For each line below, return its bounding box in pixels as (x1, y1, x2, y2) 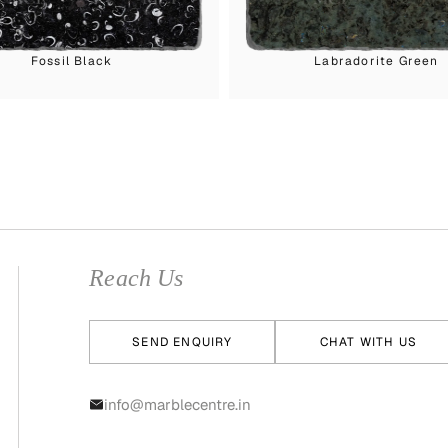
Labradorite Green (314, 52, 439, 69)
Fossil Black (30, 52, 113, 69)
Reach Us (89, 264, 184, 291)
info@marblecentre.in (103, 394, 251, 414)
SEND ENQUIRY (132, 333, 233, 350)
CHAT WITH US (319, 333, 418, 350)
